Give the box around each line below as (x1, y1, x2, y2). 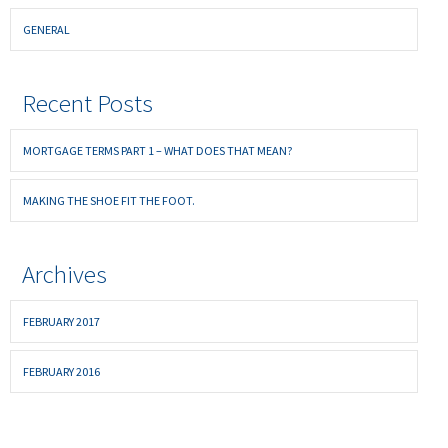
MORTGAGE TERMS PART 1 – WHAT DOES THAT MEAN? (23, 142, 292, 158)
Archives (22, 257, 107, 290)
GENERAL (23, 21, 70, 37)
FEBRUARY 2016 (23, 363, 100, 379)
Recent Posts (22, 86, 153, 119)
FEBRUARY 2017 (23, 313, 100, 329)
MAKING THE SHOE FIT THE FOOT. (23, 192, 195, 208)
